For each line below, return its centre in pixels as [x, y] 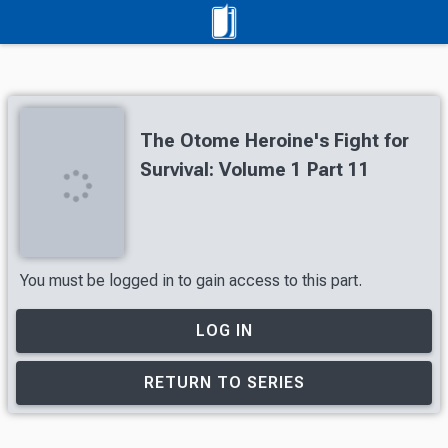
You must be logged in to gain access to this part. [191, 280]
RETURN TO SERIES [224, 382]
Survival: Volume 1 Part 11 [255, 169]
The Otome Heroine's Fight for [274, 140]
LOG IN [224, 330]
